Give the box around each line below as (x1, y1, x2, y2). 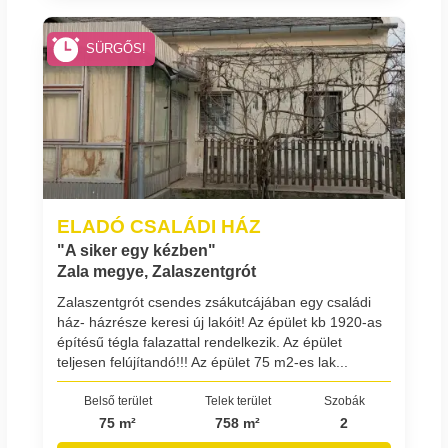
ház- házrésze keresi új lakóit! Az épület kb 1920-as (57, 313, 382, 330)
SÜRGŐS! (86, 41, 147, 56)
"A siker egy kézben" (57, 242, 216, 260)
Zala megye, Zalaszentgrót (57, 263, 256, 281)
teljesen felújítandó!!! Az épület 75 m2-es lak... (57, 353, 348, 370)
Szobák (323, 393, 365, 407)
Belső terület (83, 393, 152, 407)
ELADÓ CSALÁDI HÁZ (57, 215, 261, 238)
